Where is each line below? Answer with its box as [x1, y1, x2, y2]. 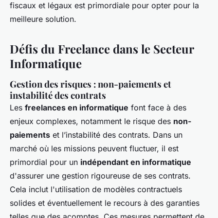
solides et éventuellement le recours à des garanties [10, 198, 200, 208]
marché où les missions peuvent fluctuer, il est [10, 144, 179, 154]
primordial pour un [10, 157, 80, 167]
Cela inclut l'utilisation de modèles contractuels [10, 184, 182, 195]
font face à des [128, 103, 186, 113]
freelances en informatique [25, 103, 128, 113]
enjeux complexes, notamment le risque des [10, 116, 173, 127]
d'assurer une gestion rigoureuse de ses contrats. [10, 171, 191, 181]
